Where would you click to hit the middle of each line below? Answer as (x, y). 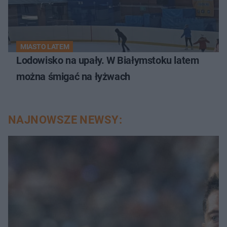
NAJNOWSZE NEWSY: (65, 120)
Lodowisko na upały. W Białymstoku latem (108, 60)
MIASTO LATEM (45, 46)
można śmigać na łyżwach (73, 76)
